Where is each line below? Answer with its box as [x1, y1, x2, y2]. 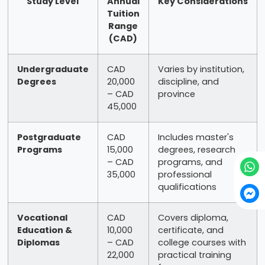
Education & [17, 224, 72, 236]
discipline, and [157, 75, 219, 88]
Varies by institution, [157, 63, 244, 75]
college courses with [157, 236, 246, 248]
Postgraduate [17, 131, 81, 143]
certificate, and [157, 224, 224, 236]
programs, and [157, 156, 222, 168]
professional [157, 168, 212, 180]
